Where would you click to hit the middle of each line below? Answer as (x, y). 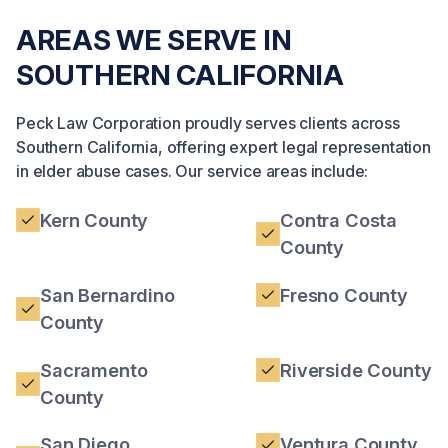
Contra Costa (339, 219)
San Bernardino (107, 294)
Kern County (94, 219)
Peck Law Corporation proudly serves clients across (208, 122)
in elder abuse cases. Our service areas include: (192, 170)
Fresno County (344, 294)
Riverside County (356, 369)
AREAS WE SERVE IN (154, 39)
